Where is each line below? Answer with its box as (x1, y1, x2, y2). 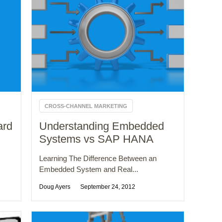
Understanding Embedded (39, 120, 165, 133)
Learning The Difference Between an (39, 154, 157, 163)
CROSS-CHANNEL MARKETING (45, 103, 128, 110)
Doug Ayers (39, 183, 71, 191)
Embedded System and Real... (39, 165, 139, 174)
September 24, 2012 (80, 183, 136, 191)
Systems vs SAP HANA (39, 133, 154, 146)
